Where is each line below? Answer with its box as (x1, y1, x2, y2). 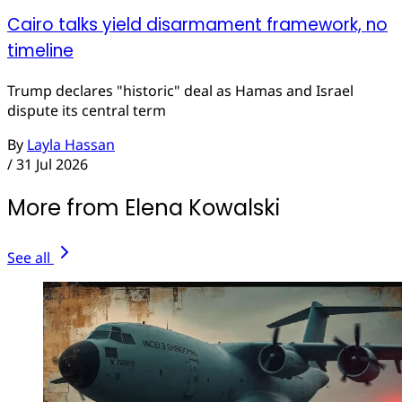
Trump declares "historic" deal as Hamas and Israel (7, 80, 354, 100)
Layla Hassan (27, 134, 115, 154)
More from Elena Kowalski (7, 192, 280, 223)
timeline (7, 39, 74, 64)
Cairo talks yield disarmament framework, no (7, 13, 388, 38)
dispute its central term (7, 100, 166, 120)
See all (7, 247, 50, 267)
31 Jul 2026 (16, 153, 88, 174)
